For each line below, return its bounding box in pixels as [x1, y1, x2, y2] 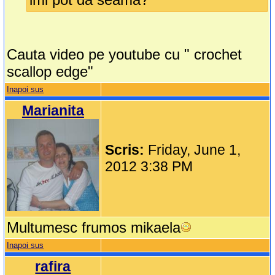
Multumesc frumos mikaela [7, 219, 181, 236]
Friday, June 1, [148, 142, 241, 158]
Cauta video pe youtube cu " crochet [7, 46, 242, 63]
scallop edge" [7, 63, 94, 80]
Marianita [21, 103, 84, 119]
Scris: [105, 142, 149, 158]
